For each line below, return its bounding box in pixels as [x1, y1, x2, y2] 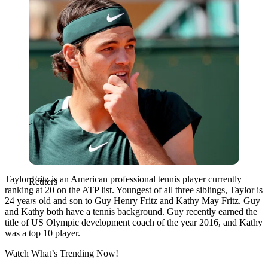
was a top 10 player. [5, 227, 83, 238]
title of [5, 217, 31, 227]
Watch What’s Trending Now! [5, 248, 118, 258]
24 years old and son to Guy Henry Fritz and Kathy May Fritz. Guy [5, 195, 260, 206]
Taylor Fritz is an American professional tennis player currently [5, 173, 242, 184]
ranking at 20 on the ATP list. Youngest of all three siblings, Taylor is [5, 184, 263, 195]
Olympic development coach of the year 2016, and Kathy [44, 217, 263, 227]
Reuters [29, 176, 57, 187]
